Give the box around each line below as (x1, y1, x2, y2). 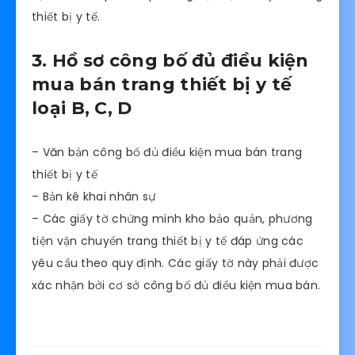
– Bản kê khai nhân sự (32, 188, 156, 204)
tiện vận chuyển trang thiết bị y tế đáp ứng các (32, 232, 304, 249)
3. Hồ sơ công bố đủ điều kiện (32, 50, 309, 72)
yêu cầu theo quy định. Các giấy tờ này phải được (32, 254, 319, 271)
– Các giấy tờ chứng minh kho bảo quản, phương (32, 210, 313, 227)
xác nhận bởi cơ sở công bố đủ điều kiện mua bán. (32, 277, 321, 293)
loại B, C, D (32, 97, 132, 120)
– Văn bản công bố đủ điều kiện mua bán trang (32, 143, 303, 160)
